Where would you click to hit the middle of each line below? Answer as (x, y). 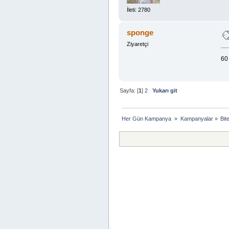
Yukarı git (165, 90)
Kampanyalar (197, 118)
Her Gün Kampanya (147, 118)
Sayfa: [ (129, 90)
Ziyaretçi (137, 44)
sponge (140, 33)
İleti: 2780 (138, 10)
